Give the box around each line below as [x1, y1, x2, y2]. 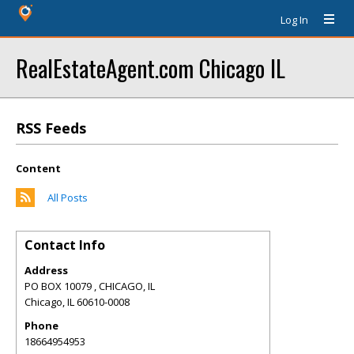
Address [24, 263, 68, 277]
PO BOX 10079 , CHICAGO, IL [24, 279, 155, 293]
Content [16, 161, 61, 175]
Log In [281, 13, 308, 27]
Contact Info [24, 236, 105, 254]
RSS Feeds [16, 119, 86, 137]
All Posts [47, 190, 88, 205]
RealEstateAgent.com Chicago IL [16, 51, 285, 85]
